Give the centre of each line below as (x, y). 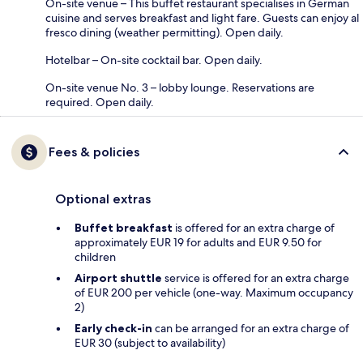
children (95, 256)
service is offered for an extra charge (256, 278)
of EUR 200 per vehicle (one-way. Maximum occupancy (214, 292)
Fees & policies (94, 152)
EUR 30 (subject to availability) (150, 342)
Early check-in (113, 328)
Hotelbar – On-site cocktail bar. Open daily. (154, 60)
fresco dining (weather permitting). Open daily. (164, 32)
